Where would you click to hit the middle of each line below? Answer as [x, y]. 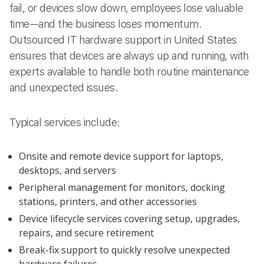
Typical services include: [65, 123]
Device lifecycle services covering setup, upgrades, [129, 219]
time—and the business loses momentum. [106, 24]
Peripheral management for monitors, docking [122, 188]
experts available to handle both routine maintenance [129, 71]
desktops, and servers [67, 171]
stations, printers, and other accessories [108, 202]
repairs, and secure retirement [86, 233]
